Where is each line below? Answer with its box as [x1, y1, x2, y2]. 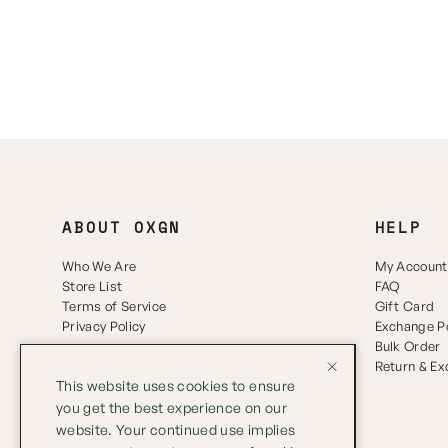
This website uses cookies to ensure [56, 377, 296, 394]
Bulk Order [374, 337, 441, 354]
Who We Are [62, 257, 137, 274]
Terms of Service [62, 297, 167, 314]
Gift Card [374, 297, 435, 314]
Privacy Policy [62, 317, 146, 334]
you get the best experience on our [56, 399, 287, 416]
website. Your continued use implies [56, 421, 296, 438]
